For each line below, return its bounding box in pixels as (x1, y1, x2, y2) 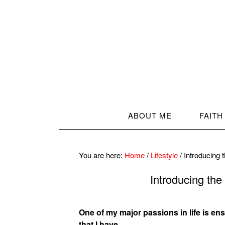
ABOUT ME (128, 110, 172, 121)
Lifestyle (151, 150, 178, 160)
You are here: (79, 150, 125, 160)
